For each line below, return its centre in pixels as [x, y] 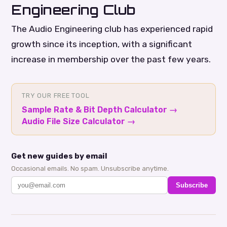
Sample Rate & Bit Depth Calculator [95, 110]
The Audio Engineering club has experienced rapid [112, 29]
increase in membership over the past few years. [111, 60]
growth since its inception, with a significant [102, 44]
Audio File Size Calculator [74, 122]
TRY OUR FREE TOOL [56, 96]
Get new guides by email [60, 156]
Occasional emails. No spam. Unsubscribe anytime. [90, 169]
